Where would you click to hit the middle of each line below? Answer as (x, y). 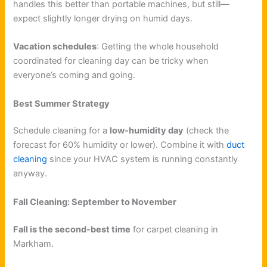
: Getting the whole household (158, 47)
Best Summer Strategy (62, 103)
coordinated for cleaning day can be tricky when (111, 61)
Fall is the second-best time (72, 229)
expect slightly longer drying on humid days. (103, 18)
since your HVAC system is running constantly (143, 159)
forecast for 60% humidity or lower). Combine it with (119, 145)
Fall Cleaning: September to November (95, 202)
